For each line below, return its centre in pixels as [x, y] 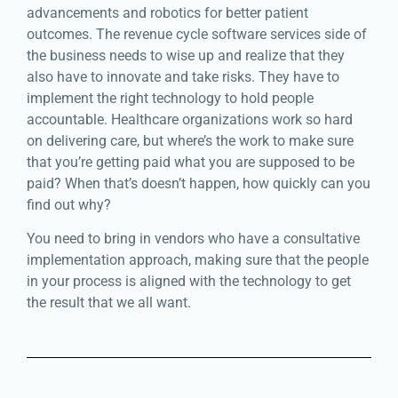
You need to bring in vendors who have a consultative [193, 239]
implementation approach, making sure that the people [198, 260]
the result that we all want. [109, 303]
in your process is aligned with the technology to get [189, 282]
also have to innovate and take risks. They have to [183, 76]
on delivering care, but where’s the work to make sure [190, 140]
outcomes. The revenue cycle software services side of [197, 34]
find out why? [69, 204]
